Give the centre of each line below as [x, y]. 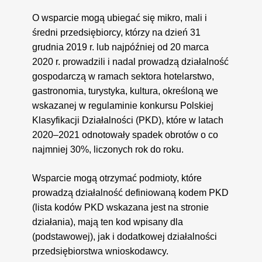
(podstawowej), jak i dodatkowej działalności [125, 236]
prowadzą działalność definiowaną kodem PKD [131, 192]
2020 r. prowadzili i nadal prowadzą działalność [131, 61]
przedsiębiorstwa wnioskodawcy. [101, 251]
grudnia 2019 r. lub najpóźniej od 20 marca [121, 47]
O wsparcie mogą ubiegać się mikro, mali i [120, 18]
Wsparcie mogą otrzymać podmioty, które [117, 178]
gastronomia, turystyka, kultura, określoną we [125, 91]
